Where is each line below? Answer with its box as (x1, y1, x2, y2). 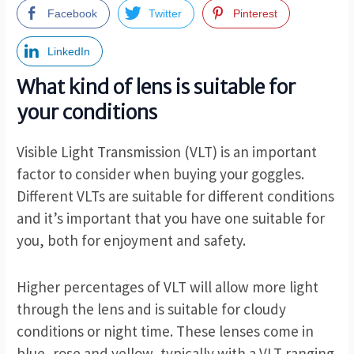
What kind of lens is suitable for (17, 74, 296, 100)
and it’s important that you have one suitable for (17, 209, 326, 228)
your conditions (17, 100, 158, 126)
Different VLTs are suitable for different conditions (17, 186, 335, 206)
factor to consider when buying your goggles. (17, 164, 305, 184)
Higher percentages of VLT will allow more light (17, 277, 319, 296)
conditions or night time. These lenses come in (17, 321, 314, 341)
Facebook (47, 7, 98, 21)
